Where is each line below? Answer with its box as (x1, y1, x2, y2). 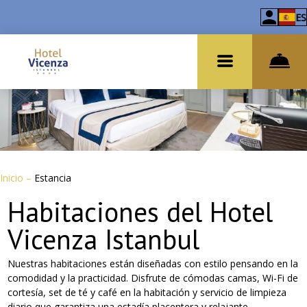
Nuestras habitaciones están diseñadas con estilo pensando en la (8, 257, 299, 270)
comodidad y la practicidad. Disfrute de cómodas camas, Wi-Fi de (8, 271, 299, 284)
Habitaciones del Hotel (8, 194, 273, 230)
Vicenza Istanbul (8, 221, 200, 257)
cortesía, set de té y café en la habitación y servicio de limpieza (8, 286, 287, 299)
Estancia (34, 171, 71, 184)
